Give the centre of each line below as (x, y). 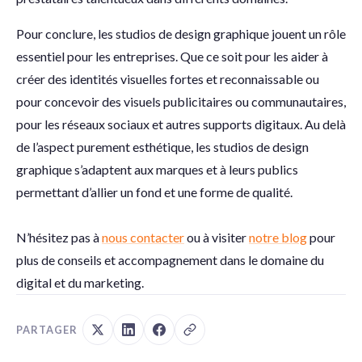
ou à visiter (217, 237)
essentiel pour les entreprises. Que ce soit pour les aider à (172, 56)
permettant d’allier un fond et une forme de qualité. (154, 192)
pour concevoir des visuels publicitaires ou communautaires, (181, 101)
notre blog (278, 237)
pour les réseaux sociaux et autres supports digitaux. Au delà (181, 124)
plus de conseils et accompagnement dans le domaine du (170, 260)
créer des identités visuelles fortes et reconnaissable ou (168, 79)
